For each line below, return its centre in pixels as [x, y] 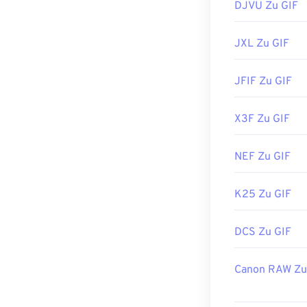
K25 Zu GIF [263, 195]
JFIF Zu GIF [263, 82]
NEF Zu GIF [262, 157]
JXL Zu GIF [262, 44]
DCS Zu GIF [263, 233]
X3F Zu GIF [262, 120]
